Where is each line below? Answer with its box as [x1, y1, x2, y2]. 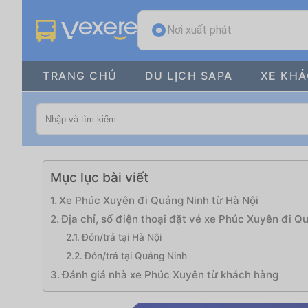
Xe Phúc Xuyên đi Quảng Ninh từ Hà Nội [59, 194, 259, 207]
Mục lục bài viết [50, 169, 148, 186]
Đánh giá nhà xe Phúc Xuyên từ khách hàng [62, 268, 279, 281]
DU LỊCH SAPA [144, 69, 233, 82]
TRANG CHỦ [43, 69, 118, 82]
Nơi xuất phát [167, 23, 232, 36]
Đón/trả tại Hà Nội [81, 232, 162, 243]
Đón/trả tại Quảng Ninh [84, 250, 187, 261]
